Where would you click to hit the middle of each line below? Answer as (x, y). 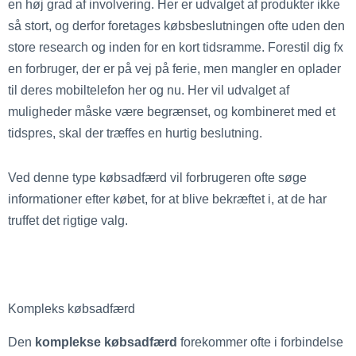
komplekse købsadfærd (108, 342)
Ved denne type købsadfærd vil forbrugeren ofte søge (157, 177)
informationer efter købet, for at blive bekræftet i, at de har (167, 198)
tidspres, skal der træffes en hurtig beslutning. (135, 133)
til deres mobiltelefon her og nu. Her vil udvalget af (149, 90)
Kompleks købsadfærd (72, 309)
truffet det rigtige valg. (68, 220)
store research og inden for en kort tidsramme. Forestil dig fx (176, 47)
